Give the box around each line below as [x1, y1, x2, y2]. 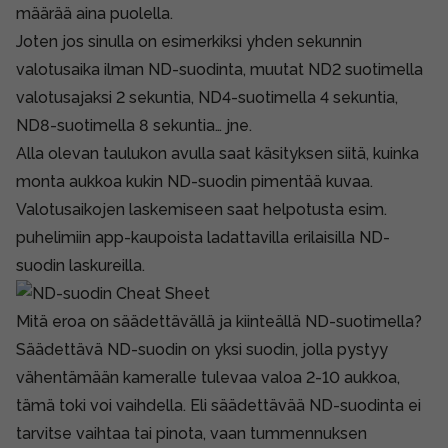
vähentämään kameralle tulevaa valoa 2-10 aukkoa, [16, 367, 400, 387]
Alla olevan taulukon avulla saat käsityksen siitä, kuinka [16, 143, 419, 163]
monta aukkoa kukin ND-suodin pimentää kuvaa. [16, 171, 373, 191]
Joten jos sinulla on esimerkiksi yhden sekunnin [16, 31, 362, 51]
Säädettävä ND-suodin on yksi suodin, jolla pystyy [16, 339, 388, 359]
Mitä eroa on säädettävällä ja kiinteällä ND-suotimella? [16, 311, 422, 331]
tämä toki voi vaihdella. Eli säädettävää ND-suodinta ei [16, 395, 421, 415]
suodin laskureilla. [16, 255, 145, 275]
